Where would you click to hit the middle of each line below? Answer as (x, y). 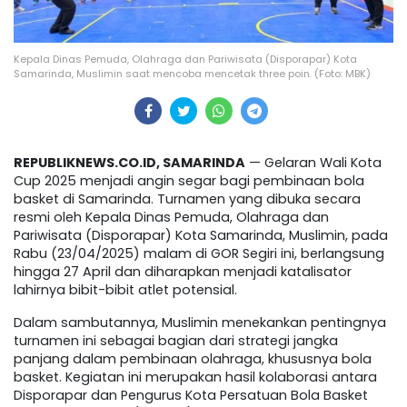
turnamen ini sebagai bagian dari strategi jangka (176, 341)
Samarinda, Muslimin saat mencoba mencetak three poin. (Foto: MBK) (192, 74)
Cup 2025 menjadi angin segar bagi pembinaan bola (189, 181)
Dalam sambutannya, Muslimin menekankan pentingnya (200, 323)
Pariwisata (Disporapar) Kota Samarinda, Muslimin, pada (201, 236)
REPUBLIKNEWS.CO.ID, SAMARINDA (129, 163)
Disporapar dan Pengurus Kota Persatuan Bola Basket (191, 396)
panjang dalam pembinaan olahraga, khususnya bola (193, 359)
